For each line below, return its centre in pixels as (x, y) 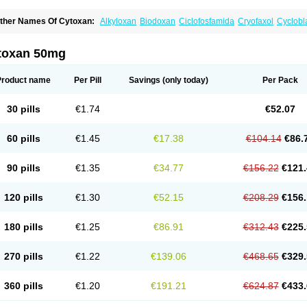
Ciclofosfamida (207, 21)
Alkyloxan (118, 21)
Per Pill (88, 80)
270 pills (23, 256)
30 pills (23, 109)
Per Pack (280, 80)
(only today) (184, 80)
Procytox (157, 40)
